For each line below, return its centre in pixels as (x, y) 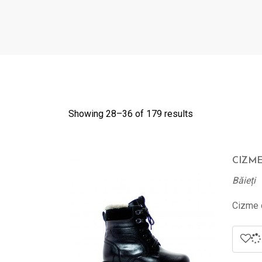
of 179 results (163, 113)
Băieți (244, 181)
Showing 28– (95, 113)
